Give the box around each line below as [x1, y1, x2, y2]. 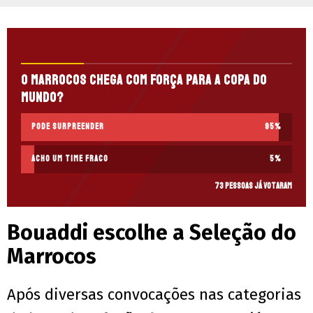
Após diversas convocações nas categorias [7, 285, 301, 305]
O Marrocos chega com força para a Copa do [21, 72, 267, 89]
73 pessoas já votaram [214, 181, 292, 192]
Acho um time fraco [31, 154, 108, 165]
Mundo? [21, 89, 64, 107]
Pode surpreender [31, 122, 104, 133]
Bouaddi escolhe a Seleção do [7, 220, 296, 246]
